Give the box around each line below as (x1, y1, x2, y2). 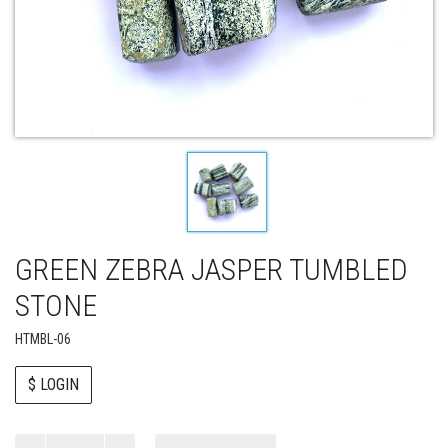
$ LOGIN (28, 375, 79, 395)
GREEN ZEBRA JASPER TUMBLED (15, 252, 408, 287)
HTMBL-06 (15, 331, 71, 347)
